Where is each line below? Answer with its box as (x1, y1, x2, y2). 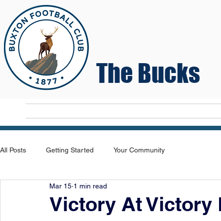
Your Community (113, 146, 165, 154)
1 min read (74, 182, 107, 190)
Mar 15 (49, 182, 72, 190)
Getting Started (46, 146, 94, 154)
